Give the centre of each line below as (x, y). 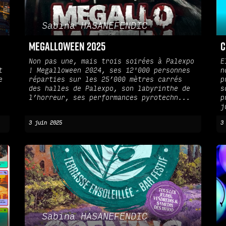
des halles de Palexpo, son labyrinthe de (109, 89)
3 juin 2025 (45, 123)
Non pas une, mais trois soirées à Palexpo (111, 62)
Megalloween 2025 (67, 46)
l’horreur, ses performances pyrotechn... (109, 98)
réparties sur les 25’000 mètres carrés (105, 80)
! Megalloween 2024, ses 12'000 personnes (109, 71)
